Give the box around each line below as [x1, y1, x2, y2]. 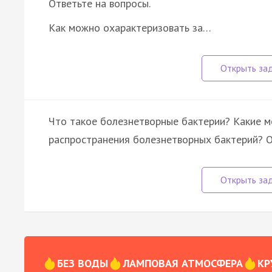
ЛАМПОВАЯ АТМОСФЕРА [123, 256, 243, 271]
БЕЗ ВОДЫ [57, 256, 108, 271]
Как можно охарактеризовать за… [49, 20, 211, 35]
